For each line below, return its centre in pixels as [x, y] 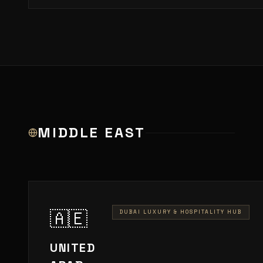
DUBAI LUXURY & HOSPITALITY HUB [181, 212]
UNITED [73, 248]
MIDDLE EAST [92, 132]
